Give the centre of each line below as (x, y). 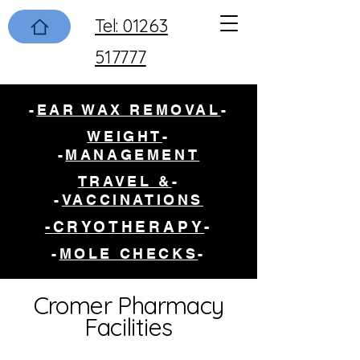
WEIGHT (125, 136)
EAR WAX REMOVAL (129, 110)
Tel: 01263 (131, 26)
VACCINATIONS (132, 200)
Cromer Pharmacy (129, 305)
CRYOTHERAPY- (129, 227)
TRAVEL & (125, 181)
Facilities (129, 327)
